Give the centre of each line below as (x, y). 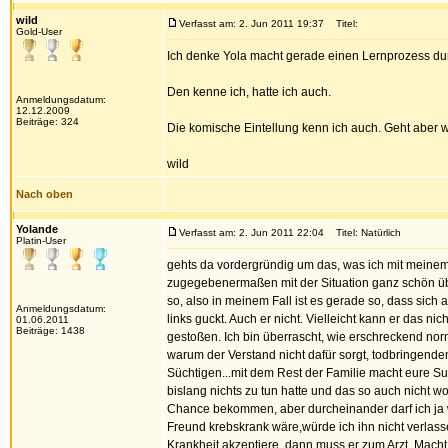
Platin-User (41, 240)
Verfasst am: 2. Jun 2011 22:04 (251, 232)
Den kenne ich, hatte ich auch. (249, 92)
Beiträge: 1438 (50, 330)
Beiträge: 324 (47, 121)
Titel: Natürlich (364, 232)
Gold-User (39, 31)
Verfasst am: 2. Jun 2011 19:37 (251, 23)
